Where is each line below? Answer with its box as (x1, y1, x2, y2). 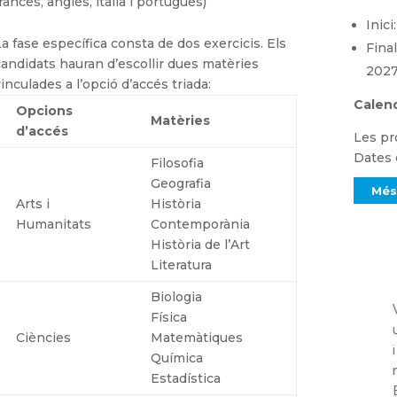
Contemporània (151, 215, 251, 232)
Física (151, 308, 188, 325)
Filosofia (151, 154, 205, 171)
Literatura (151, 256, 213, 273)
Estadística (151, 370, 222, 386)
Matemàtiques (151, 329, 244, 346)
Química (151, 349, 204, 366)
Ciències (16, 329, 72, 346)
